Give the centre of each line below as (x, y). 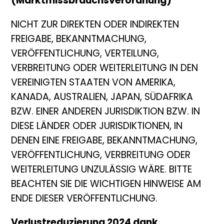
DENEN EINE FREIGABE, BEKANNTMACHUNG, (104, 141)
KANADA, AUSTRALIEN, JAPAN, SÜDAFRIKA (102, 98)
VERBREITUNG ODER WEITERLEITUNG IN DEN (105, 69)
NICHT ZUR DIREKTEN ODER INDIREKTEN (95, 25)
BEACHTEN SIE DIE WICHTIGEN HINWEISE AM (106, 185)
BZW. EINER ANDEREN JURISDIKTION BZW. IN (106, 112)
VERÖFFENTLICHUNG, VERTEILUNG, (85, 54)
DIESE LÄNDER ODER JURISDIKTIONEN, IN (97, 127)
